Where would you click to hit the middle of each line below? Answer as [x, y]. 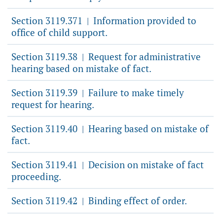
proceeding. [36, 176]
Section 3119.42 [46, 201]
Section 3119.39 [46, 92]
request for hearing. [53, 104]
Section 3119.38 [46, 56]
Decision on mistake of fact [145, 165]
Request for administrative [143, 56]
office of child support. [59, 32]
